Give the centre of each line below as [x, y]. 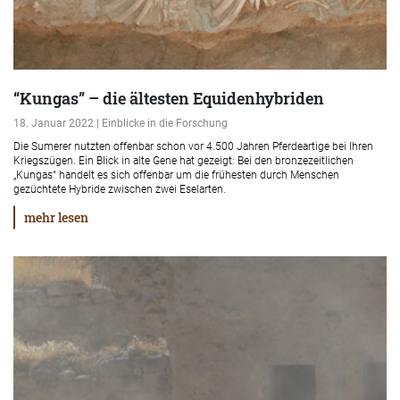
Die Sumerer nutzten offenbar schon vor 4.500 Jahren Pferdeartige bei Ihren [193, 146]
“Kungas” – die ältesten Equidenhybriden [169, 98]
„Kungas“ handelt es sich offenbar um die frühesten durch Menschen [176, 175]
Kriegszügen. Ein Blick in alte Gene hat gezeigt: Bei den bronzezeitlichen [183, 161]
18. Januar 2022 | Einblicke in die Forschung [121, 123]
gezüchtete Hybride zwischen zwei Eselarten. [120, 189]
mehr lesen [56, 217]
